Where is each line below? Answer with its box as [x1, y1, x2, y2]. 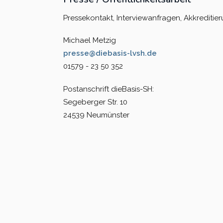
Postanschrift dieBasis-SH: [63, 84, 154, 94]
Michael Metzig [63, 36, 116, 45]
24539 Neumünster [63, 110, 129, 119]
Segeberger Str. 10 [63, 97, 127, 107]
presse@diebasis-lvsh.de [63, 49, 157, 58]
